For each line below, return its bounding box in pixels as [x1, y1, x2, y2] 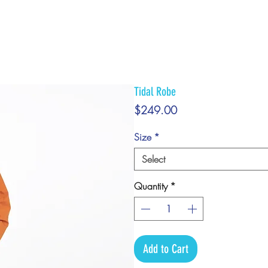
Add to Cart [143, 242, 188, 257]
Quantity [134, 179, 167, 193]
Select [142, 153, 165, 166]
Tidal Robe [134, 84, 176, 99]
